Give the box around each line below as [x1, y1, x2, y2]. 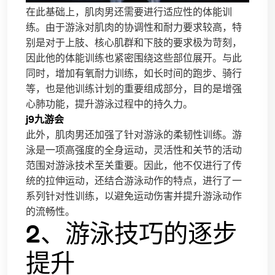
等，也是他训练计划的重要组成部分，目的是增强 [26, 82, 242, 95]
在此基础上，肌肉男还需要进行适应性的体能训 [26, 5, 232, 18]
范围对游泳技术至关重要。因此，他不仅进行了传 [26, 158, 242, 172]
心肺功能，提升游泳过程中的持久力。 [26, 97, 193, 110]
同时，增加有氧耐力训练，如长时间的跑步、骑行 [26, 66, 242, 80]
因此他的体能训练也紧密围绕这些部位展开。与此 [26, 51, 242, 64]
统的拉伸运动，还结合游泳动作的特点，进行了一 [26, 174, 242, 187]
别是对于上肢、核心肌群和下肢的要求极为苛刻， [26, 36, 242, 49]
